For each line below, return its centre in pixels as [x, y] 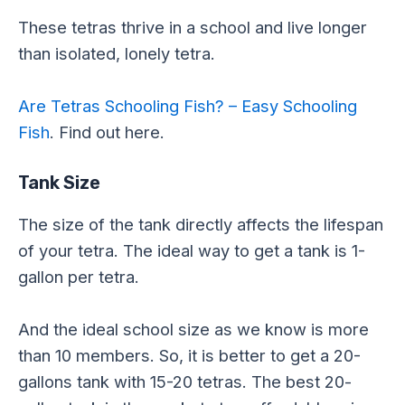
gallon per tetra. [79, 276]
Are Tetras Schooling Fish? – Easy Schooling [188, 105]
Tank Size [59, 182]
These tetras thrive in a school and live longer [193, 27]
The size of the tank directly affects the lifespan [201, 224]
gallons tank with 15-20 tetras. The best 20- [185, 382]
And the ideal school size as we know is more [193, 330]
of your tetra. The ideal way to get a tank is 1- [192, 250]
